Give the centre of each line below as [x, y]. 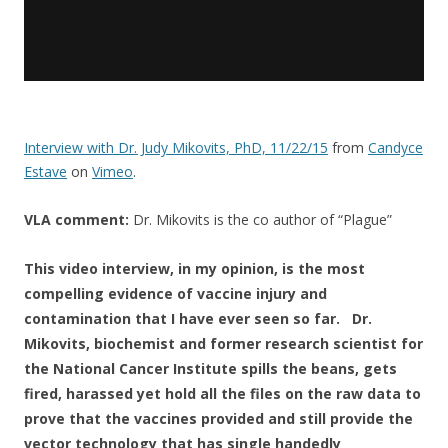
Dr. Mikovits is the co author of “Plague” [260, 219]
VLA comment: [76, 219]
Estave [45, 171]
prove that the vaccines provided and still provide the [218, 418]
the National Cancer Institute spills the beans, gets [210, 368]
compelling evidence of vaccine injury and [175, 293]
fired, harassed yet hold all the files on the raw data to [222, 393]
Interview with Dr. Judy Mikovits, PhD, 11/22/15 [176, 147]
